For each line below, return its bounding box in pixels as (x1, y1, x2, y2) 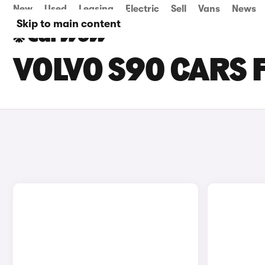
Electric (125, 4, 159, 14)
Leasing (79, 4, 114, 14)
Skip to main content (17, 18, 121, 30)
